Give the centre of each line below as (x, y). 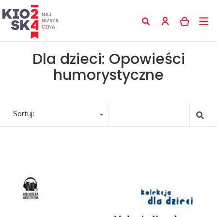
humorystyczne (108, 75)
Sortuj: (24, 114)
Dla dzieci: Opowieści (108, 59)
